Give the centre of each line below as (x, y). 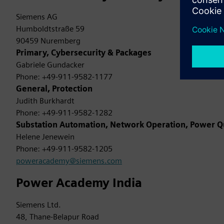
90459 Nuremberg (48, 41)
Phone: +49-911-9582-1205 (64, 149)
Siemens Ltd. (38, 205)
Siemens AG (37, 17)
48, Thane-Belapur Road (57, 217)
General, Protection (54, 89)
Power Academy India (79, 183)
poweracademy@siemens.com (69, 161)
